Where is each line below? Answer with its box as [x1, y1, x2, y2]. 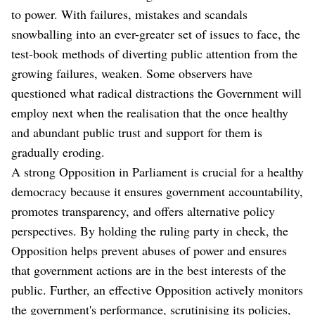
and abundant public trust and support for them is [11, 123, 262, 141]
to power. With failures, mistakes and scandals [11, 5, 247, 22]
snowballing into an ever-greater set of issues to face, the [11, 25, 300, 42]
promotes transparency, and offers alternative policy [11, 202, 275, 219]
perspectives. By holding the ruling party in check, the [11, 221, 288, 239]
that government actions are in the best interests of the [11, 261, 286, 278]
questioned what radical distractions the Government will [11, 84, 302, 101]
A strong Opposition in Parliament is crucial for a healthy [11, 162, 304, 180]
